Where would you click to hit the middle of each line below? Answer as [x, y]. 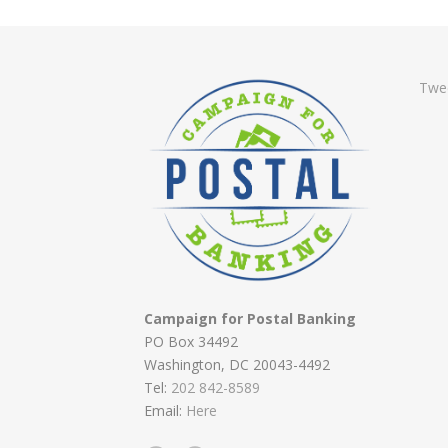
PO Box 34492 [191, 342]
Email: [165, 411]
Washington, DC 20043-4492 [237, 365]
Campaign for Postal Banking [250, 319]
